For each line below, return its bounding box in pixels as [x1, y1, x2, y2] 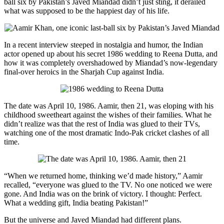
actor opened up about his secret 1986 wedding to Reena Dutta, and [4, 49, 217, 58]
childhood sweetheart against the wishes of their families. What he [4, 110, 211, 119]
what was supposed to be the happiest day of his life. [4, 6, 169, 15]
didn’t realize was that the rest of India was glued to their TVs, [4, 119, 200, 128]
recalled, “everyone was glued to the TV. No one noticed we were [4, 180, 212, 189]
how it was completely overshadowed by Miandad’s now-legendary [4, 58, 217, 67]
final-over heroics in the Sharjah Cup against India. [4, 67, 164, 76]
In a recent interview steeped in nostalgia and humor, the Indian [4, 40, 203, 49]
